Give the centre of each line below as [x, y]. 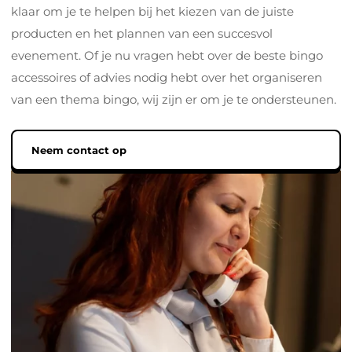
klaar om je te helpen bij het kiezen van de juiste [152, 12]
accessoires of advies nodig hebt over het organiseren [167, 78]
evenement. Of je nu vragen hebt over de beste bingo [167, 56]
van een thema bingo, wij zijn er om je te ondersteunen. [174, 100]
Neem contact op [79, 150]
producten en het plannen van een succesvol [142, 34]
